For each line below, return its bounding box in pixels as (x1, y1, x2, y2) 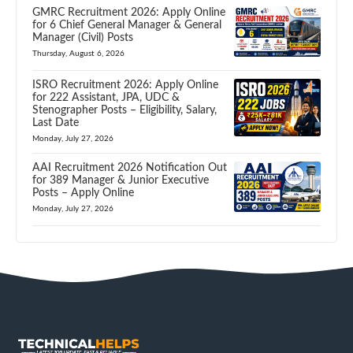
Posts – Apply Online (32, 188, 134, 199)
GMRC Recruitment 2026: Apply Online (32, 6, 225, 18)
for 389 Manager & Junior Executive (32, 175, 209, 187)
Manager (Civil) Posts (32, 32, 133, 43)
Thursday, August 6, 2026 (32, 49, 124, 58)
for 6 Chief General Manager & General (32, 19, 221, 31)
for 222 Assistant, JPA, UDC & (32, 92, 180, 104)
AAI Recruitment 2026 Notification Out (32, 162, 227, 174)
